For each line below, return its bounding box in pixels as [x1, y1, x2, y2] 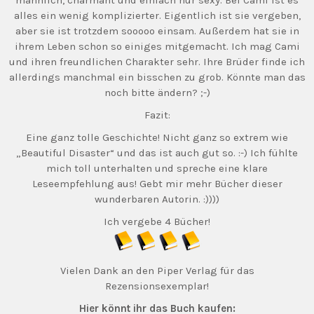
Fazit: [144, 109, 170, 121]
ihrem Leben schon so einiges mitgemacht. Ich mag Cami [14, 40, 300, 53]
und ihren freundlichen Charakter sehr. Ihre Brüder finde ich [9, 55, 305, 68]
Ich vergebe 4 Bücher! [104, 215, 210, 228]
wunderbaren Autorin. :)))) [95, 193, 219, 205]
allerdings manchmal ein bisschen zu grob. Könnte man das [8, 71, 306, 83]
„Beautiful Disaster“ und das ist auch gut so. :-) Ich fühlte [16, 146, 298, 159]
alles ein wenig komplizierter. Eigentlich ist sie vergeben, [13, 9, 301, 22]
